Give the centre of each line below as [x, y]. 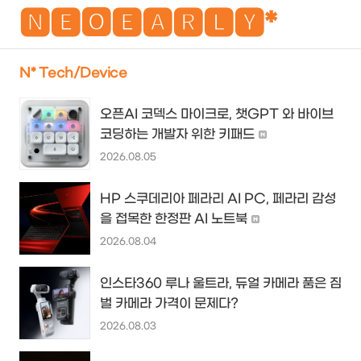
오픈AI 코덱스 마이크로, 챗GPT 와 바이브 [217, 114]
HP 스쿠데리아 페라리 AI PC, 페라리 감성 [218, 199]
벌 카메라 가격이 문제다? [169, 304]
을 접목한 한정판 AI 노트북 [174, 219]
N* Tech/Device [73, 73]
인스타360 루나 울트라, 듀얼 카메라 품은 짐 [221, 284]
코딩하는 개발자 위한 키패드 [177, 135]
